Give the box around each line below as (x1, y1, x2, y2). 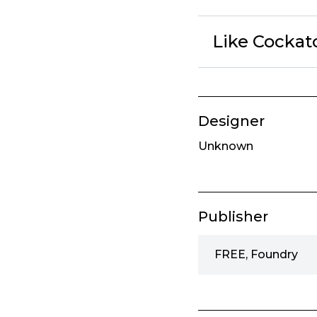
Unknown (198, 139, 253, 154)
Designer (198, 113, 265, 130)
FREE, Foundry (214, 248, 298, 262)
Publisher (198, 208, 268, 226)
